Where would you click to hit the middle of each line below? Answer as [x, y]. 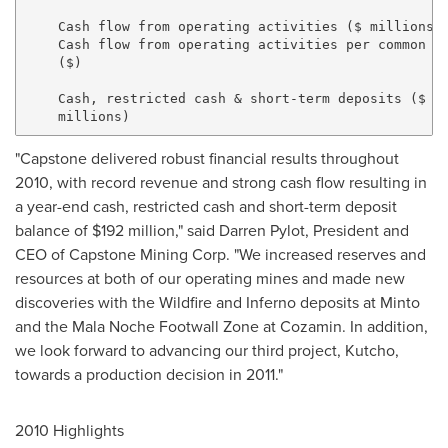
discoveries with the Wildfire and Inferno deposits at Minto [217, 302]
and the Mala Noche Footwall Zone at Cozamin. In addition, [221, 326]
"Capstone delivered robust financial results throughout [207, 158]
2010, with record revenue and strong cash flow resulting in [221, 182]
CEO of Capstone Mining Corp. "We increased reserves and [220, 254]
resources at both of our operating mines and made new [210, 278]
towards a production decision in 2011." [149, 374]
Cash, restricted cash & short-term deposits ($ [225, 98]
